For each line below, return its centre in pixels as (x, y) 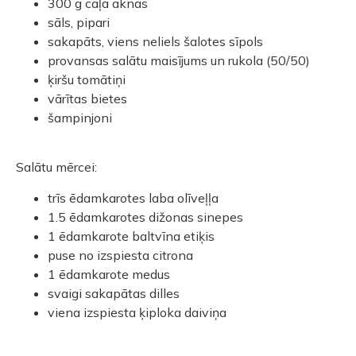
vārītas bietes (87, 98)
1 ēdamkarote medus (109, 274)
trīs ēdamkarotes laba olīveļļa (133, 197)
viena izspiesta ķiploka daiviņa (137, 312)
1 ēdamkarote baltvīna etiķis (131, 236)
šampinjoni (80, 117)
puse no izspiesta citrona (120, 255)
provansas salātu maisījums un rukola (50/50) (179, 60)
